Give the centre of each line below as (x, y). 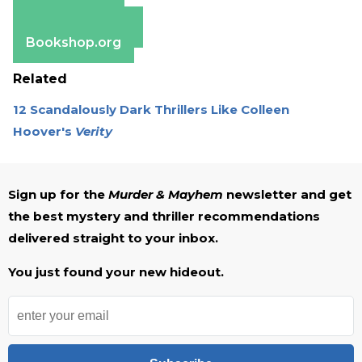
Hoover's (44, 131)
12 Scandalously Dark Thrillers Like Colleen (151, 109)
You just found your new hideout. (116, 271)
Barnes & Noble (78, 27)
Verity (94, 131)
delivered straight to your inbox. (113, 238)
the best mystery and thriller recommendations (164, 216)
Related (40, 78)
